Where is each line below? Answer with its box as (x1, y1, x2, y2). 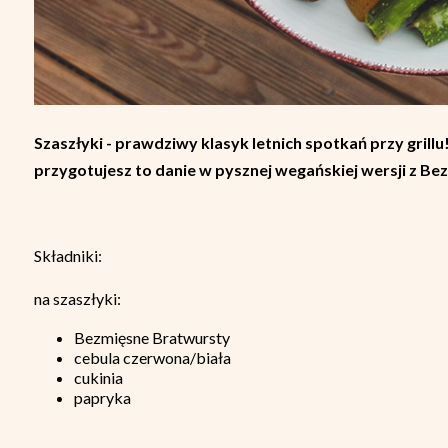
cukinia (74, 368, 123, 388)
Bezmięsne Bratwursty (74, 328, 230, 348)
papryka (74, 388, 131, 408)
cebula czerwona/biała (74, 348, 231, 368)
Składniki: (34, 246, 102, 266)
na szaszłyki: (34, 289, 121, 309)
